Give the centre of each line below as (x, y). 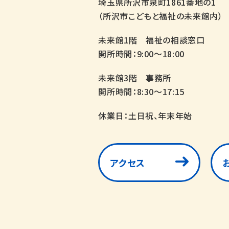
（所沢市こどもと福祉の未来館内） (161, 16)
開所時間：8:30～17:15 (141, 91)
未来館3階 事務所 (135, 77)
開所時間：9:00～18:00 (141, 53)
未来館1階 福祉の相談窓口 (152, 40)
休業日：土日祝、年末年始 (145, 115)
